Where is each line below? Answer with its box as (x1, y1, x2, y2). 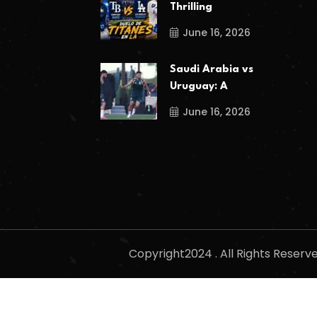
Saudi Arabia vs (170, 64, 253, 76)
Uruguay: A (170, 81, 228, 93)
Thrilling (170, 1, 212, 13)
